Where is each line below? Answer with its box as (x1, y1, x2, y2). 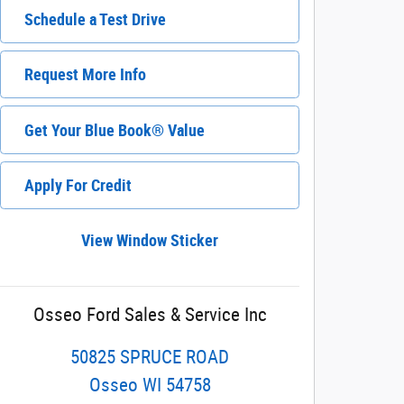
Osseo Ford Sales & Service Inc (32, 304, 267, 326)
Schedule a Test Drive (24, 10, 166, 30)
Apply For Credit (24, 175, 132, 195)
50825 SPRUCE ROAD (70, 346, 229, 368)
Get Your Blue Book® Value (24, 120, 205, 140)
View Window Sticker (81, 230, 218, 250)
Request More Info (24, 65, 146, 85)
